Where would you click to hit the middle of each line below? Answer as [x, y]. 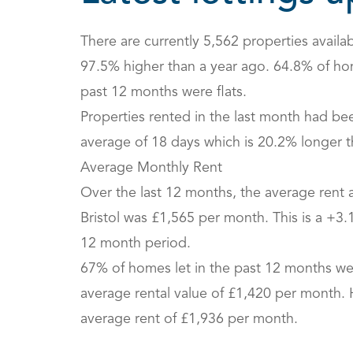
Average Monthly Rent [153, 168]
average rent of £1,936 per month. [189, 319]
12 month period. [136, 243]
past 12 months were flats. [163, 92]
